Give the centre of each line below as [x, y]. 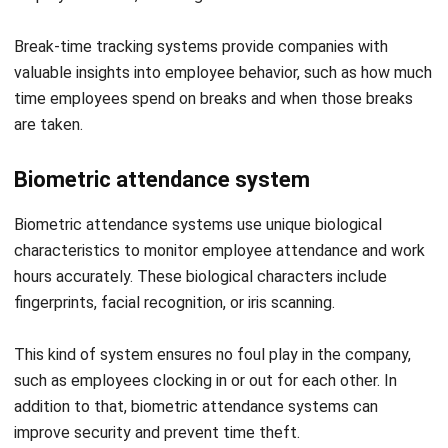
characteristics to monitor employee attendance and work [219, 184]
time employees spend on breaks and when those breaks [213, 32]
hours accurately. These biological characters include [200, 210]
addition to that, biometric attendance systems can [196, 340]
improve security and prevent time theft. [157, 366]
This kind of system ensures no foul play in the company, [212, 288]
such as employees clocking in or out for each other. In [205, 314]
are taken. [48, 58]
